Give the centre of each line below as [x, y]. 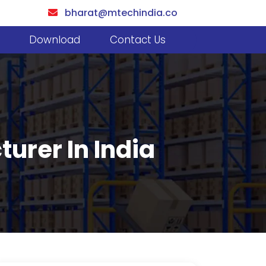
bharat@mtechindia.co [118, 13]
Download [55, 40]
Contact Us [138, 40]
